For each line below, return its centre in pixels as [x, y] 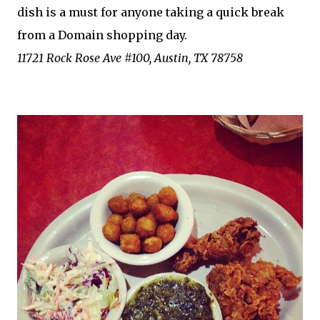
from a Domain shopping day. [102, 35]
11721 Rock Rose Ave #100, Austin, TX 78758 [130, 58]
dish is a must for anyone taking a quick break [151, 12]
